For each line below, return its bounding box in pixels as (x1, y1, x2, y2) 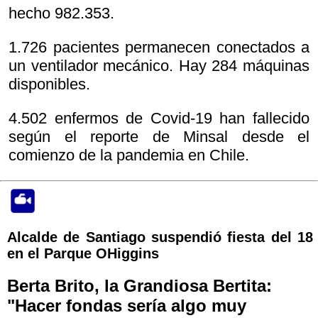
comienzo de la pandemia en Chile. (9, 146, 249, 165)
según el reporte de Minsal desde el (9, 128, 309, 146)
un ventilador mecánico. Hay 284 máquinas (9, 57, 309, 75)
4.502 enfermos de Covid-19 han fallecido (9, 109, 309, 128)
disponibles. (9, 75, 90, 94)
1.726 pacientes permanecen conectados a (9, 38, 309, 57)
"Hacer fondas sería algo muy (7, 296, 246, 316)
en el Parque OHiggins (7, 246, 159, 262)
